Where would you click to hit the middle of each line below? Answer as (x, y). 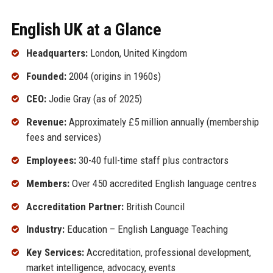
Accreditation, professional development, (167, 253)
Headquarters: (57, 53)
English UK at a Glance (86, 29)
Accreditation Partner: (75, 206)
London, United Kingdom (137, 53)
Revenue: (46, 122)
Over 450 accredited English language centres (163, 183)
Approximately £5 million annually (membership (162, 122)
